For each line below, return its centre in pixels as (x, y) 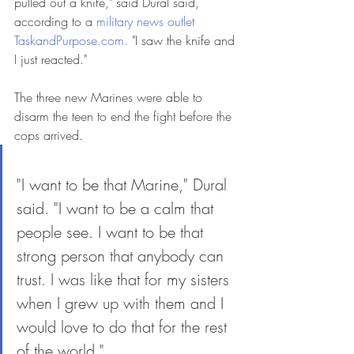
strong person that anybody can (122, 256)
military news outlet (147, 21)
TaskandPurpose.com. (71, 40)
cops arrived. (49, 135)
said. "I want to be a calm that (117, 208)
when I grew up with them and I (122, 303)
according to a (55, 21)
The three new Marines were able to (110, 97)
